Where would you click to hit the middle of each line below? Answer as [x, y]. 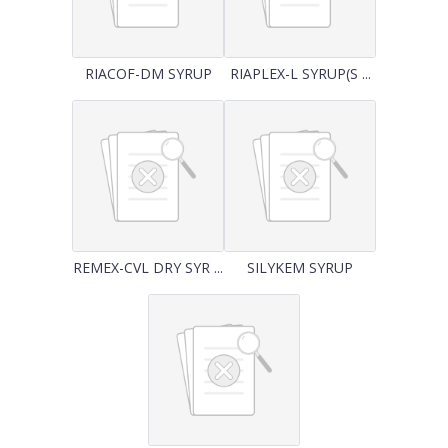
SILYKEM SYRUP [300, 267]
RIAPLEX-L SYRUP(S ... [300, 73]
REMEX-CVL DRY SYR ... [148, 267]
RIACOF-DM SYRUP [148, 73]
